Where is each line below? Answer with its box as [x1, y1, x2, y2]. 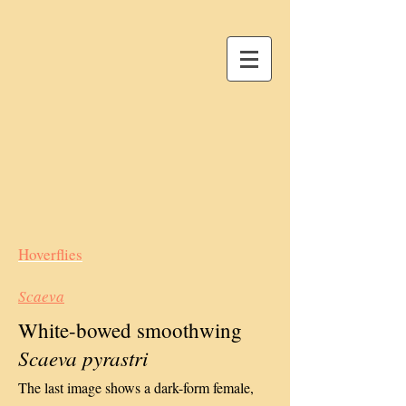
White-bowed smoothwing [18, 316, 242, 343]
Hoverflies [18, 244, 82, 265]
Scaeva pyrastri [18, 343, 148, 372]
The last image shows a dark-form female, [18, 378, 254, 397]
